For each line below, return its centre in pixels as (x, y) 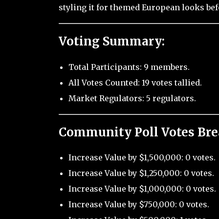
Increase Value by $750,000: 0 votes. (139, 205)
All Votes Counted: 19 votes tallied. (135, 82)
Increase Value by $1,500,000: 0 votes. (142, 158)
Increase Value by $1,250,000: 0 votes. (141, 173)
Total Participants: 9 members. (129, 67)
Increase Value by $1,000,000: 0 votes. (142, 189)
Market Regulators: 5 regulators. (132, 98)
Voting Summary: (111, 41)
